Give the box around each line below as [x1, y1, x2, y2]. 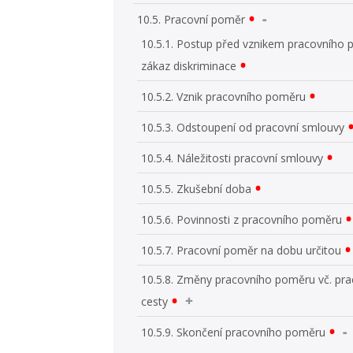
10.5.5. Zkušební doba [141, 180, 252, 196]
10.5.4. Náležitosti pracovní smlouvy [141, 150, 324, 165]
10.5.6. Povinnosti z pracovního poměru [141, 211, 343, 227]
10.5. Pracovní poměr [137, 11, 246, 27]
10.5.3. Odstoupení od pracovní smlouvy [141, 119, 345, 135]
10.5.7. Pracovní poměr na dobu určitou [141, 242, 342, 258]
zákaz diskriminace [141, 58, 237, 73]
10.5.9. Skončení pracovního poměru [141, 324, 326, 340]
